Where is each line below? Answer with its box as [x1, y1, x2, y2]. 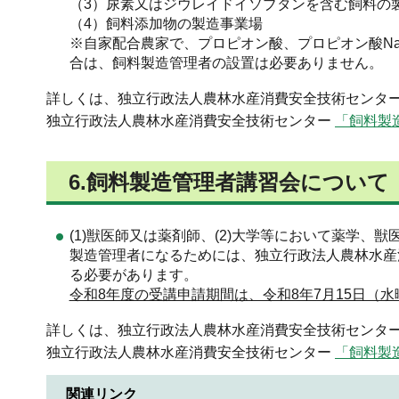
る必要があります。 [69, 267, 198, 283]
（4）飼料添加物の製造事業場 [69, 16, 263, 32]
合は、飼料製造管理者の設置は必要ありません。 [69, 55, 383, 71]
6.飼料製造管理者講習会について [69, 170, 389, 195]
